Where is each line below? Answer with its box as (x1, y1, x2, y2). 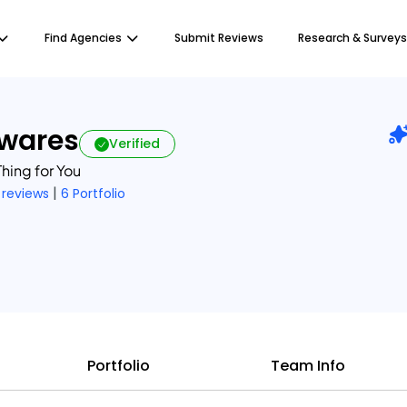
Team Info (271, 355, 345, 376)
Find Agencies (45, 30, 122, 45)
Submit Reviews (174, 30, 263, 45)
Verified (109, 134, 160, 153)
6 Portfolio (61, 184, 125, 203)
